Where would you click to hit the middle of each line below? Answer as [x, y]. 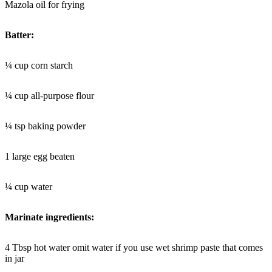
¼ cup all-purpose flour [49, 95]
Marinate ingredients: [49, 217]
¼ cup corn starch [39, 65]
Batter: [19, 35]
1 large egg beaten [40, 156]
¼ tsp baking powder [45, 126]
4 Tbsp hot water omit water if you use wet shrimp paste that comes [134, 247]
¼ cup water [29, 186]
